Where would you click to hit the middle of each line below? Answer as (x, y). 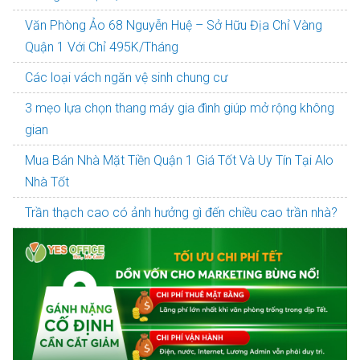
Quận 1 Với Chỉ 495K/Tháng (102, 47)
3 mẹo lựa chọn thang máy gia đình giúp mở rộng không (180, 108)
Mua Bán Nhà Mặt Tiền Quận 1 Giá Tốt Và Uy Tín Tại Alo (179, 160)
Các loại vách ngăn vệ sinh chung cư (126, 78)
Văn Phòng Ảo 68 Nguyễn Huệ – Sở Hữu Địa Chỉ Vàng (174, 25)
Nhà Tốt (47, 182)
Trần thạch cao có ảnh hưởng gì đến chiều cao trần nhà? (181, 213)
